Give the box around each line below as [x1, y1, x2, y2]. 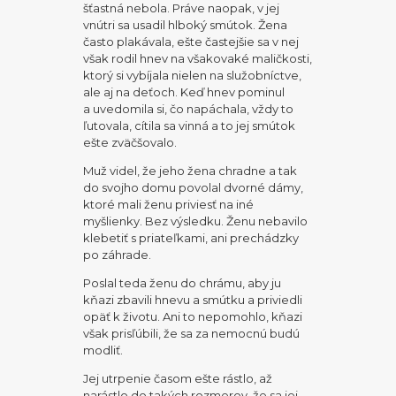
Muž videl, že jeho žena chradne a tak [83, 163, 298, 178]
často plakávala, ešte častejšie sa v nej [83, 34, 300, 49]
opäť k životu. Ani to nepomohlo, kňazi [83, 308, 303, 324]
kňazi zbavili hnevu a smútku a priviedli [83, 292, 303, 307]
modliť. [83, 342, 124, 357]
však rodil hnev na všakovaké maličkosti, [83, 50, 313, 65]
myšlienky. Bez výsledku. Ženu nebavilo [83, 213, 308, 228]
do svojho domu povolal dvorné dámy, [83, 179, 304, 194]
